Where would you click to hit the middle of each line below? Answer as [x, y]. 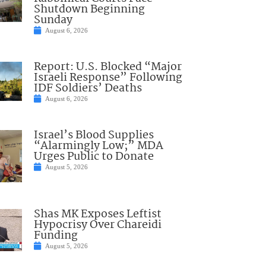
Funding [56, 235]
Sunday [53, 20]
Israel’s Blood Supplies [94, 135]
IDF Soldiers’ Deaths [88, 88]
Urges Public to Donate [94, 156]
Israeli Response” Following [108, 77]
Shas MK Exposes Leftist [97, 214]
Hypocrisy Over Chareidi [97, 225]
